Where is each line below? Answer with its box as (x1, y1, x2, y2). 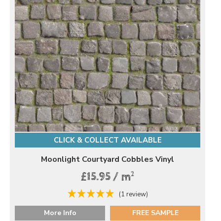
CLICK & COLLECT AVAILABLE (53, 135, 162, 145)
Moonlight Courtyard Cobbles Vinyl (41, 153, 174, 165)
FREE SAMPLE (132, 208, 179, 218)
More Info (43, 208, 76, 218)
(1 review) (118, 189, 148, 199)
